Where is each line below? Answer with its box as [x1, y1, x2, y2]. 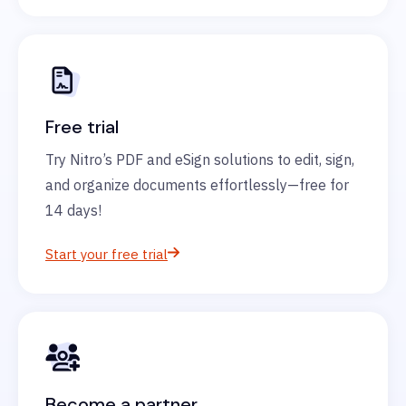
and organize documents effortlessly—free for [45, 176, 349, 195]
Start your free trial [45, 246, 168, 264]
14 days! [45, 201, 101, 220]
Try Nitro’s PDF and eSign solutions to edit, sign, [45, 150, 354, 169]
